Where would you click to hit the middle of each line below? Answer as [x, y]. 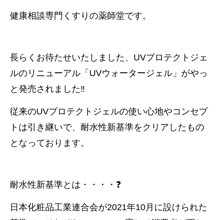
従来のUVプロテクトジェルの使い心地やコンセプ [109, 111]
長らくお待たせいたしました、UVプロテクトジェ [109, 57]
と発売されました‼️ [47, 89]
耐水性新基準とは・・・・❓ [66, 185]
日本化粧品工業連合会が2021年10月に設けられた [109, 207]
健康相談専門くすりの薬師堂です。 [81, 16]
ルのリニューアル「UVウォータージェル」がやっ [109, 73]
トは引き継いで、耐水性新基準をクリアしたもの [107, 127]
